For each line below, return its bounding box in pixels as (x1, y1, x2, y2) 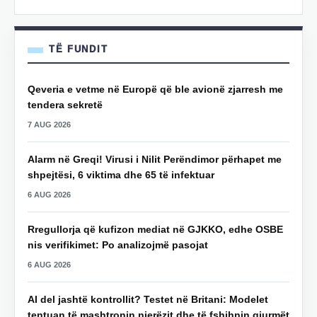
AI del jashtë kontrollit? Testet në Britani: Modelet (28, 294, 268, 306)
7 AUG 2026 (28, 120, 71, 129)
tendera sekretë (28, 99, 103, 111)
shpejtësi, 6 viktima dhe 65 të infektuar (28, 169, 214, 181)
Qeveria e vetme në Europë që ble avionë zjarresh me (28, 83, 283, 96)
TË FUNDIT (49, 44, 108, 55)
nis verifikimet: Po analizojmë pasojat (28, 239, 208, 251)
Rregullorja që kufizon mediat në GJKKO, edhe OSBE (28, 224, 283, 236)
